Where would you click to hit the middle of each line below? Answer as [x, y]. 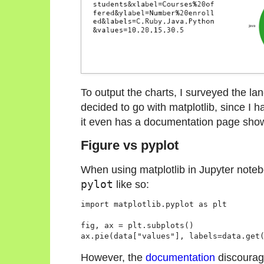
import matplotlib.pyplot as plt [154, 204]
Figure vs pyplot [130, 145]
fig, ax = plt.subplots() [137, 226]
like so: [131, 184]
